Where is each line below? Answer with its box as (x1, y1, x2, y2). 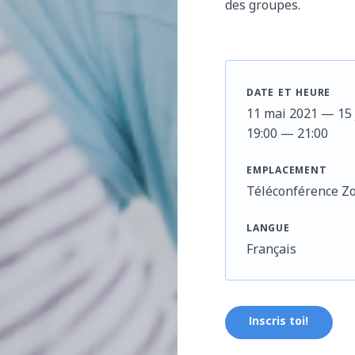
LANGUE (246, 221, 290, 238)
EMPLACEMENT (246, 163, 327, 180)
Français (246, 240, 296, 258)
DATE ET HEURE (246, 86, 331, 102)
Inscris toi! (249, 313, 309, 332)
